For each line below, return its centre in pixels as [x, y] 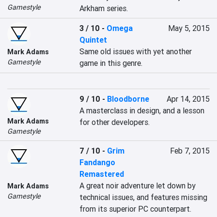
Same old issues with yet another [136, 51]
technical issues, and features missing [144, 197]
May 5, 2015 [189, 28]
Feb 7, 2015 [190, 151]
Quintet [93, 40]
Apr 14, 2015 [188, 99]
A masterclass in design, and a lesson [142, 110]
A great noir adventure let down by [138, 186]
